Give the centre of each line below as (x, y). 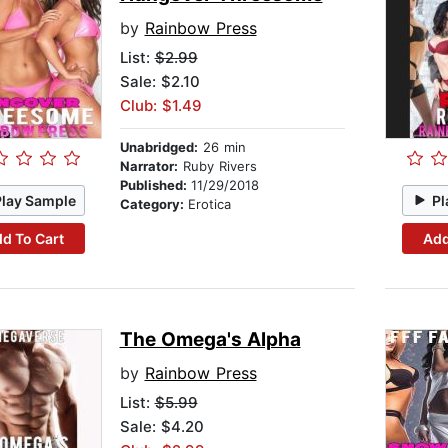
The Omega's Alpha (210, 340)
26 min (221, 147)
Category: (153, 204)
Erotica (209, 204)
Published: (155, 185)
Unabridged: (158, 147)
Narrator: (148, 166)
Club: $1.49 (160, 106)
